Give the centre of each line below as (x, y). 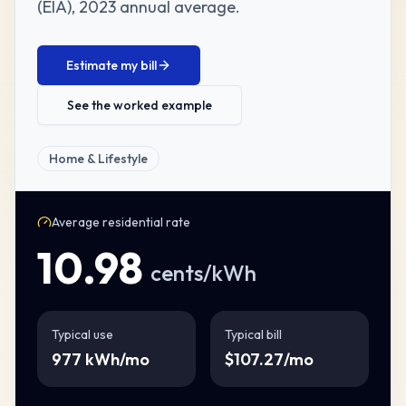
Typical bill (253, 334)
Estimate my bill (111, 65)
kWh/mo (116, 359)
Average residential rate (121, 222)
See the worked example (140, 105)
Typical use (82, 334)
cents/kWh (203, 273)
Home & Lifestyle (98, 159)
